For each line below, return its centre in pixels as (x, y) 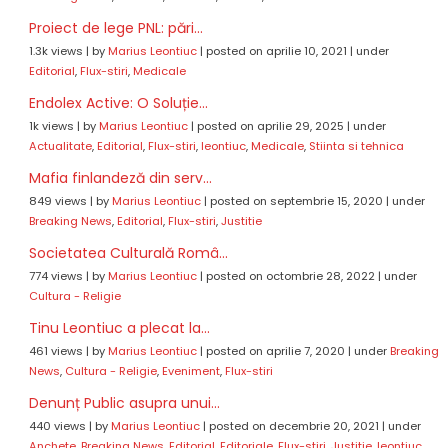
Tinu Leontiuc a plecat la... (119, 328)
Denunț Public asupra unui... (124, 403)
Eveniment (190, 371)
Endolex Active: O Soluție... (118, 103)
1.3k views (55, 51)
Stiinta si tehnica (356, 146)
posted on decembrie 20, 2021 (293, 426)
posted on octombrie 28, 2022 (290, 276)
